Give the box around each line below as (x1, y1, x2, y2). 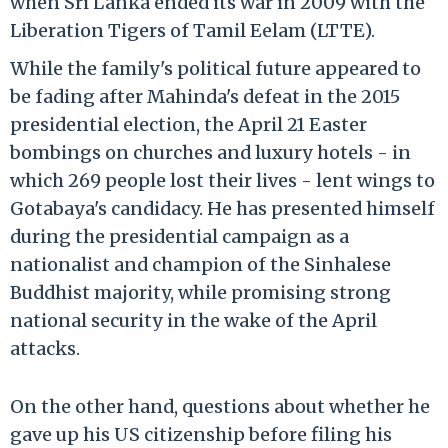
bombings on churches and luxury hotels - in (10, 140, 411, 164)
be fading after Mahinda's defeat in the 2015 (10, 84, 400, 108)
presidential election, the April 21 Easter (10, 112, 367, 136)
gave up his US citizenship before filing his (10, 422, 392, 446)
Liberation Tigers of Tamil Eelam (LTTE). (10, 18, 375, 42)
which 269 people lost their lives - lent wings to (10, 168, 435, 192)
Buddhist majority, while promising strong (10, 280, 391, 304)
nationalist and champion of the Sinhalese (10, 252, 391, 276)
